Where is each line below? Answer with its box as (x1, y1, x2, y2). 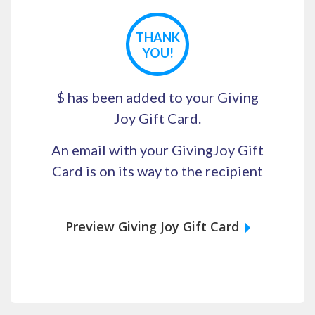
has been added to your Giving (65, 89, 259, 105)
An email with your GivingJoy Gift (51, 141, 264, 158)
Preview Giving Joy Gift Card (65, 218, 239, 235)
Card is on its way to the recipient (52, 162, 263, 179)
